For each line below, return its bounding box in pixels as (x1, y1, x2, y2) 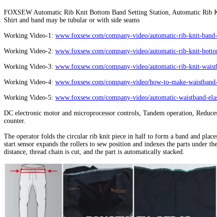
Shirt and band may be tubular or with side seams (4, 16, 139, 24)
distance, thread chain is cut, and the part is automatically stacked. (4, 148, 185, 156)
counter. (4, 117, 26, 125)
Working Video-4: (4, 78, 55, 86)
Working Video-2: (4, 47, 55, 55)
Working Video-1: (4, 32, 55, 40)
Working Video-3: (4, 63, 55, 71)
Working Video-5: (4, 94, 55, 102)
